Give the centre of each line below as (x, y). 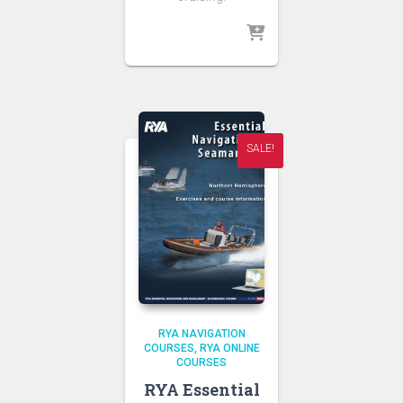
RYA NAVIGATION (201, 333)
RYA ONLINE (229, 348)
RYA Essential (201, 389)
